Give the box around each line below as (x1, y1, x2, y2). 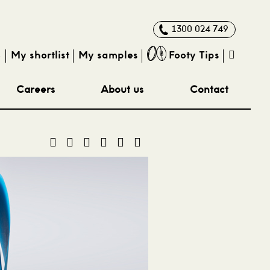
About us (101, 85, 143, 95)
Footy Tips (169, 51, 219, 61)
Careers (16, 85, 55, 95)
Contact (189, 85, 228, 95)
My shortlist (11, 51, 69, 61)
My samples (78, 51, 138, 61)
